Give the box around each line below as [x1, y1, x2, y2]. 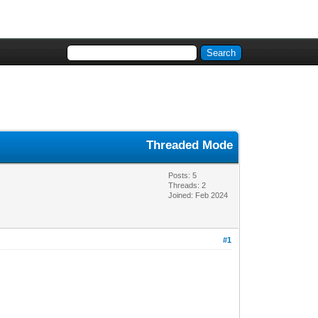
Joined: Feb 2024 [168, 191, 229, 199]
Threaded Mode [146, 138, 234, 152]
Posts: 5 [168, 171, 197, 180]
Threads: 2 [168, 181, 207, 190]
